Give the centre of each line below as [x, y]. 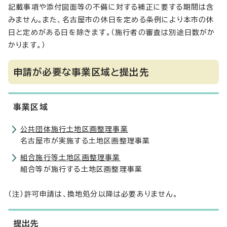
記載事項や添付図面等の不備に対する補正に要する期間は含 [111, 7]
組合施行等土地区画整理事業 [70, 158]
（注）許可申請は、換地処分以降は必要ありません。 [93, 194]
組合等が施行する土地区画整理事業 [82, 169]
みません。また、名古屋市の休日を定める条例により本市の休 [111, 20]
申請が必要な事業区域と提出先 [81, 72]
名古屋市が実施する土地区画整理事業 [85, 141]
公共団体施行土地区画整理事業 [74, 129]
